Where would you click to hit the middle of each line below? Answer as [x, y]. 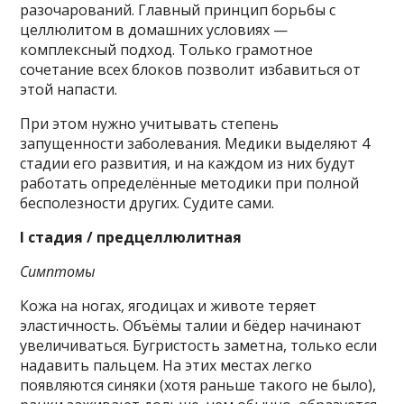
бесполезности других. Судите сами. [147, 203]
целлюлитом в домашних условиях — [154, 30]
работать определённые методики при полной [190, 184]
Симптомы [58, 272]
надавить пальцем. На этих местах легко [166, 366]
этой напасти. [69, 90]
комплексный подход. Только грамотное [167, 50]
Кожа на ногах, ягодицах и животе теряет [169, 306]
